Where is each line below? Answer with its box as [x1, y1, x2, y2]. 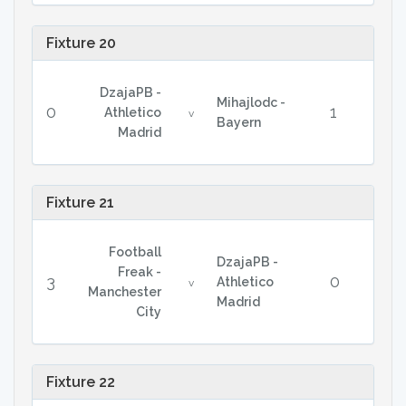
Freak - [117, 265, 161, 279]
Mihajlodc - [216, 95, 285, 110]
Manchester [87, 285, 161, 299]
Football [108, 245, 161, 259]
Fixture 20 [46, 34, 116, 52]
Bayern [216, 115, 261, 130]
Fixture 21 [46, 194, 114, 211]
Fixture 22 [46, 373, 115, 391]
